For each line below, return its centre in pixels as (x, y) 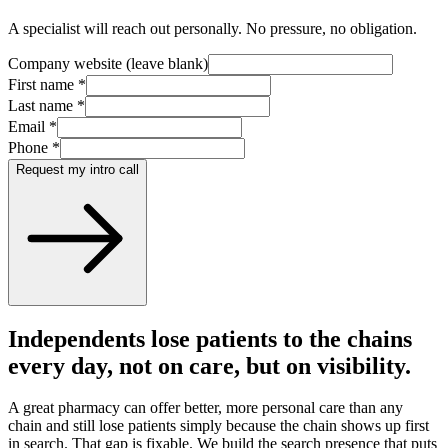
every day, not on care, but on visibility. (209, 365)
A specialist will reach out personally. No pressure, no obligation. (212, 28)
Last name (40, 105)
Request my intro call (77, 169)
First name (41, 84)
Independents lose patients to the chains (210, 338)
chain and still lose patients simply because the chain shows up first (218, 426)
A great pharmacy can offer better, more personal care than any (205, 408)
